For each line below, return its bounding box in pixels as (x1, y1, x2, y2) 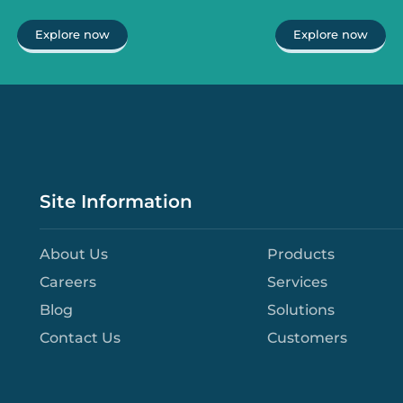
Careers (39, 273, 96, 291)
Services (267, 273, 328, 291)
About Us (39, 246, 108, 263)
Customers (267, 329, 348, 346)
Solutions (267, 301, 336, 318)
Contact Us (39, 329, 121, 346)
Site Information (39, 191, 193, 212)
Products (267, 246, 336, 263)
